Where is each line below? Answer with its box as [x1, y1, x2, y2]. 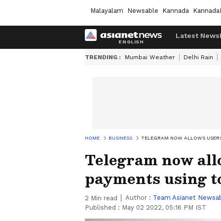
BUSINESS [109, 135, 132, 141]
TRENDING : [85, 54, 121, 61]
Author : [125, 194, 153, 201]
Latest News [176, 32, 220, 39]
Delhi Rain [184, 54, 213, 61]
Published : [85, 204, 122, 211]
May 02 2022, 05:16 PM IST [122, 204, 206, 211]
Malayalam [90, 6, 123, 14]
